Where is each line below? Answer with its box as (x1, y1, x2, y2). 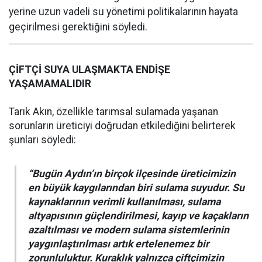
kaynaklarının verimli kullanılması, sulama (28, 196, 220, 208)
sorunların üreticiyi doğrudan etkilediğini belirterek (9, 120, 236, 132)
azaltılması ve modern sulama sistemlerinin (28, 224, 229, 236)
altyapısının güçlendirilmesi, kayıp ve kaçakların (28, 210, 249, 222)
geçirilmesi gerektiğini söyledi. (9, 21, 147, 33)
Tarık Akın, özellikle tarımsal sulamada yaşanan (9, 106, 218, 118)
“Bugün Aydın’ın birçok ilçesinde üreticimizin (28, 168, 236, 180)
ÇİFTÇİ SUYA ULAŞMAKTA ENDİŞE (9, 64, 170, 76)
